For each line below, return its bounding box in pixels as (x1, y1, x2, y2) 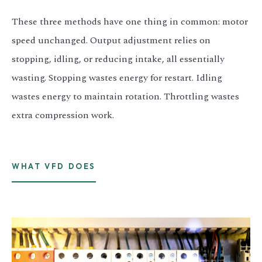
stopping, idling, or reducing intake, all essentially (12, 52, 225, 66)
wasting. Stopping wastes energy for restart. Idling (12, 71, 222, 85)
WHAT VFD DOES (12, 161, 96, 171)
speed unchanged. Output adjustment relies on (12, 33, 211, 47)
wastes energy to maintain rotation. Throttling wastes (12, 89, 239, 104)
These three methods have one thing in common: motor (12, 15, 248, 29)
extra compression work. (12, 108, 114, 122)
